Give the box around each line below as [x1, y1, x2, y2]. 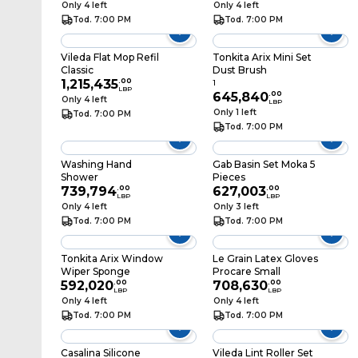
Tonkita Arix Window [61, 253, 163, 265]
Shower [61, 171, 98, 183]
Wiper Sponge [61, 265, 130, 277]
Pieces [212, 171, 245, 183]
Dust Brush [212, 64, 267, 76]
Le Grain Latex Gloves [212, 253, 318, 265]
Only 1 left [213, 107, 257, 117]
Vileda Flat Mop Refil [61, 51, 159, 63]
